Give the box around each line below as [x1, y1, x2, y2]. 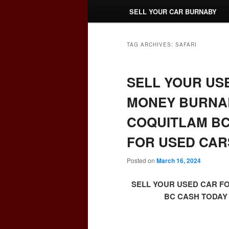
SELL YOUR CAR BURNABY [129, 7, 217, 16]
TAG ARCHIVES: [127, 41, 175, 49]
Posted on [127, 156, 156, 165]
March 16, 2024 [156, 156, 201, 166]
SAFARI [175, 41, 197, 49]
